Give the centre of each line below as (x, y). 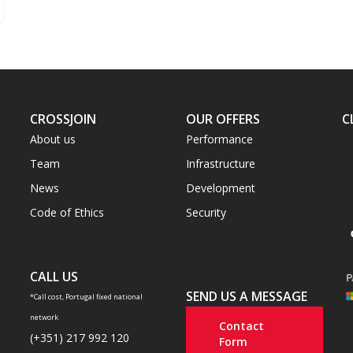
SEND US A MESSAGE (246, 296)
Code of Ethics (67, 212)
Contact (241, 326)
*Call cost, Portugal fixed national (86, 297)
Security (206, 212)
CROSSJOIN (63, 119)
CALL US (54, 277)
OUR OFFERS (223, 119)
